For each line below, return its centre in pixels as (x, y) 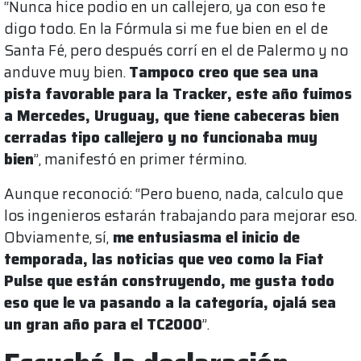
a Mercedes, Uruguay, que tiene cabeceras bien (172, 115)
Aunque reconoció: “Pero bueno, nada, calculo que (174, 193)
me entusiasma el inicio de (204, 237)
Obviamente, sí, (56, 237)
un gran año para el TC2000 (103, 324)
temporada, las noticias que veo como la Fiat (164, 259)
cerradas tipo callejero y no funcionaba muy (161, 137)
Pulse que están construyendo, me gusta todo (169, 280)
